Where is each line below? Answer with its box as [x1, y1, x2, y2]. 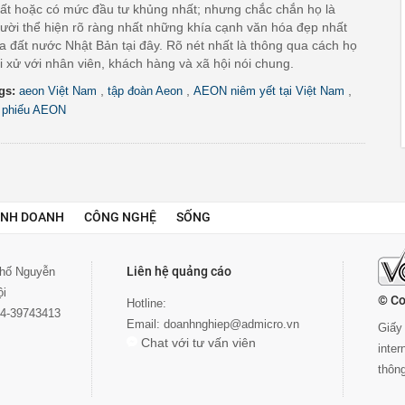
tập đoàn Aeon [108, 84, 183, 98]
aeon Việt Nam [19, 84, 97, 98]
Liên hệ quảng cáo [127, 264, 231, 278]
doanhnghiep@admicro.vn [164, 317, 299, 331]
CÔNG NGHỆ [84, 210, 156, 224]
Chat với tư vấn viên [141, 335, 256, 350]
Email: [127, 317, 164, 331]
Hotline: [127, 297, 166, 310]
